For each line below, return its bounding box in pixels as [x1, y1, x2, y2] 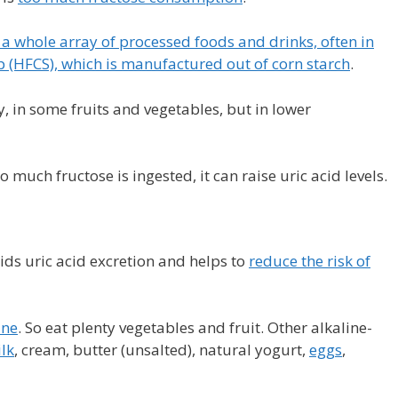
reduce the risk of [249, 250, 370, 271]
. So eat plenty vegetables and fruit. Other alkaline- [18, 317, 372, 338]
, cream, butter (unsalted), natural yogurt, [14, 339, 309, 360]
